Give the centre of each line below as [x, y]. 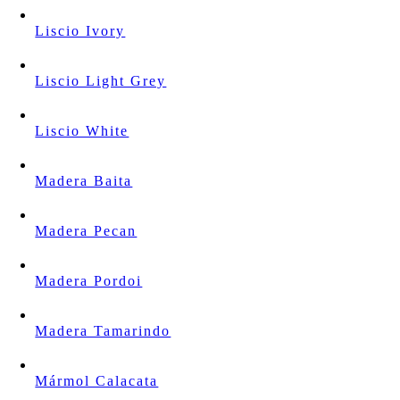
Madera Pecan [86, 231]
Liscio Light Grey [101, 81]
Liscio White [82, 131]
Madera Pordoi [89, 281]
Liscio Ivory [80, 31]
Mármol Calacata [97, 381]
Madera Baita [84, 181]
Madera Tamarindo [103, 331]
